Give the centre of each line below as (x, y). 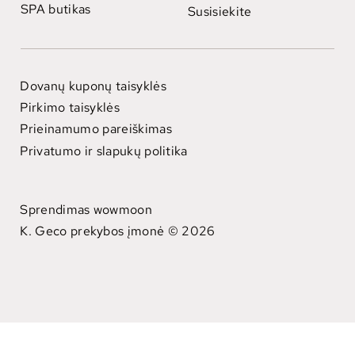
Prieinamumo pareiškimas (96, 129)
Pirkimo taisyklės (70, 108)
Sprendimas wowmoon (86, 210)
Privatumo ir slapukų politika (104, 151)
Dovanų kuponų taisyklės (93, 86)
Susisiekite (219, 11)
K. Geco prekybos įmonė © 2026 (118, 231)
